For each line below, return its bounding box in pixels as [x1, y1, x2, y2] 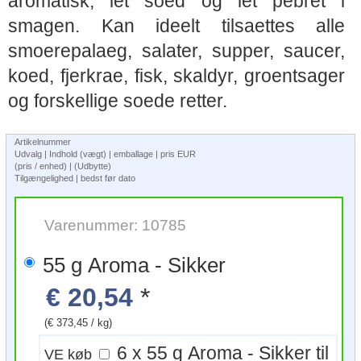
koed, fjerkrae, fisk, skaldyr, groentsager [8, 65, 345, 86]
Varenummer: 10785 [44, 215, 186, 234]
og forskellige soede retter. [8, 90, 227, 111]
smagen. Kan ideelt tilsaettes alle [8, 15, 345, 36]
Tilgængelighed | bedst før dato [15, 172, 135, 183]
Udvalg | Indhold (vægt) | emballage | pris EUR [15, 148, 198, 159]
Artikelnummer [15, 136, 71, 147]
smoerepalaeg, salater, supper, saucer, [8, 40, 345, 61]
